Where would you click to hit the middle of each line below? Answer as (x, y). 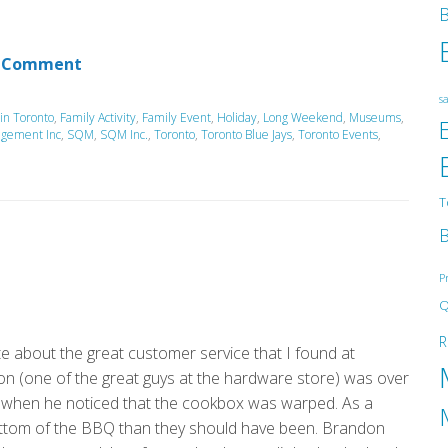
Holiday (237, 117)
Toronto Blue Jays (246, 134)
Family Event (176, 117)
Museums (375, 117)
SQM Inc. (124, 134)
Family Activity (98, 117)
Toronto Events (338, 134)
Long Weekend (303, 117)
